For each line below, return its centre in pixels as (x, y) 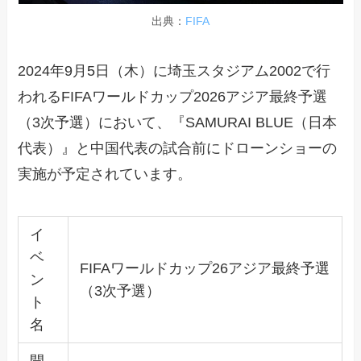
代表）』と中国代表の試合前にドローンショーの (178, 149)
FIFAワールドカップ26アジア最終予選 (204, 268)
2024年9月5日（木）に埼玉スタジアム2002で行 (174, 71)
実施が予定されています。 (105, 174)
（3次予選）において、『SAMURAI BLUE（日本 (178, 123)
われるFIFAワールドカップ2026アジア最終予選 (173, 97)
